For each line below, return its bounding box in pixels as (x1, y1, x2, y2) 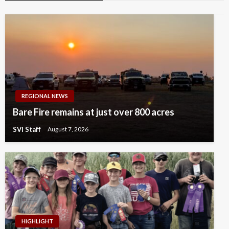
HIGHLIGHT (21, 217, 53, 224)
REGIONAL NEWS (21, 92, 68, 99)
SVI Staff (13, 125, 42, 133)
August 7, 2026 (48, 125, 88, 133)
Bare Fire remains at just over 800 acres (13, 106, 174, 118)
